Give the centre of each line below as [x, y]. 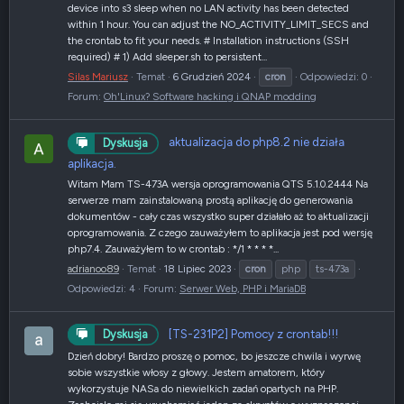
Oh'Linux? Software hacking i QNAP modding [210, 97]
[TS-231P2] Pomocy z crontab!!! [253, 333]
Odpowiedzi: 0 [334, 77]
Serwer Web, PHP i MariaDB [243, 288]
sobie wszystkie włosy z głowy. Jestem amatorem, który [196, 373]
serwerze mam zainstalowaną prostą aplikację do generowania [210, 200]
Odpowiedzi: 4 [101, 288]
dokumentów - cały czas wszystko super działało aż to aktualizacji [218, 216]
